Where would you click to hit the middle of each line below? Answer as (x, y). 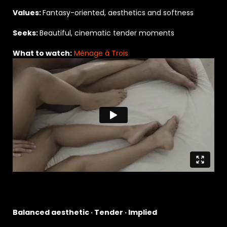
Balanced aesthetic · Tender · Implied (85, 212)
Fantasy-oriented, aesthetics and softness (118, 12)
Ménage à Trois (100, 53)
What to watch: (42, 53)
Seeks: (26, 33)
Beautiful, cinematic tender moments (107, 33)
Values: (28, 12)
